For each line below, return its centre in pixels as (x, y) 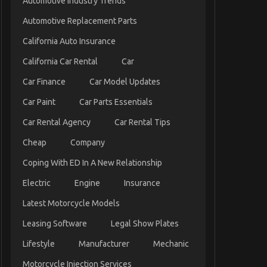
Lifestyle (39, 244)
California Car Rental (60, 62)
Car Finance (44, 82)
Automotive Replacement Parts (80, 21)
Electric (37, 183)
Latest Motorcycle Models (72, 204)
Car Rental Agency (57, 122)
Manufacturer (104, 244)
